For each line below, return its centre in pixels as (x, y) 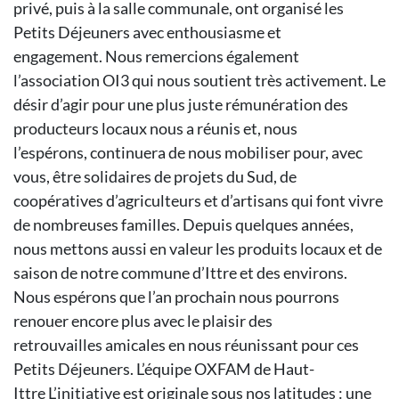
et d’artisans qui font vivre (293, 200)
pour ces (330, 345)
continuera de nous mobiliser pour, (211, 152)
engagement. (59, 56)
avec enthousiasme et (207, 32)
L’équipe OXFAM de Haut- (225, 369)
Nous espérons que (81, 297)
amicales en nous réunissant (203, 345)
